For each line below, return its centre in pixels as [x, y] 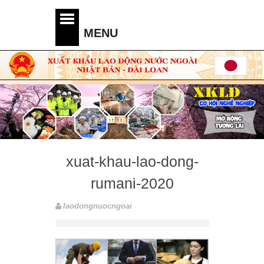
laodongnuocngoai [98, 206]
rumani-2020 [132, 183]
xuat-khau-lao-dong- [132, 161]
